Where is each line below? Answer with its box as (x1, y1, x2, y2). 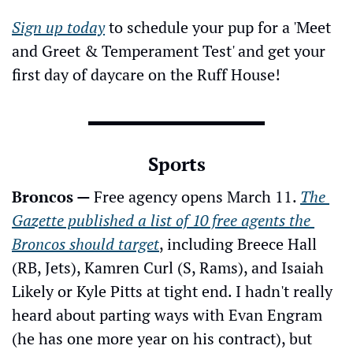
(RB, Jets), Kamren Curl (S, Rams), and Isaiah (12, 256, 324, 278)
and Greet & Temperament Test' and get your (12, 39, 325, 61)
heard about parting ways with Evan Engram (12, 303, 322, 325)
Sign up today (12, 16, 105, 38)
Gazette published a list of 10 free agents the (12, 209, 310, 231)
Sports (147, 150, 206, 176)
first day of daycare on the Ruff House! (12, 63, 281, 85)
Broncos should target (12, 232, 159, 255)
